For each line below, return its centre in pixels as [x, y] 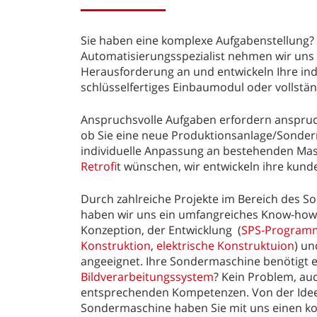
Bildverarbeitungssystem [147, 276]
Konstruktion [115, 245]
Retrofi [98, 166]
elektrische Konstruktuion [225, 245]
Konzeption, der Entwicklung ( [161, 230]
